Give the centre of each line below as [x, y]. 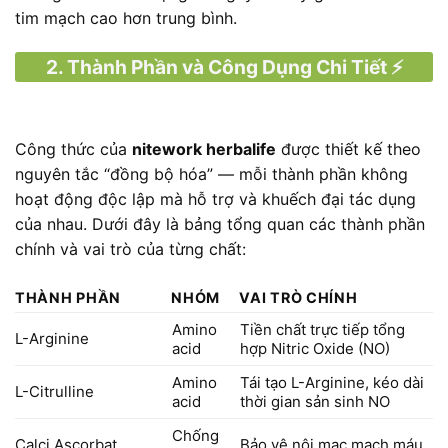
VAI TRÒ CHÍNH [298, 298]
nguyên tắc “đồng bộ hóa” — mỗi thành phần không [211, 174]
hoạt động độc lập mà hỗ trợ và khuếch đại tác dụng [215, 199]
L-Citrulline [54, 392]
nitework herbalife [204, 149]
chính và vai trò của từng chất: [130, 249]
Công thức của [73, 149]
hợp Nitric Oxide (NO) [314, 349]
